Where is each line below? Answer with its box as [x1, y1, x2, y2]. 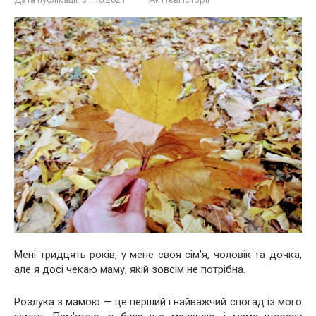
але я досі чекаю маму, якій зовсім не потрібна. [14, 263, 245, 276]
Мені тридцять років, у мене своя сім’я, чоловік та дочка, [14, 248, 302, 261]
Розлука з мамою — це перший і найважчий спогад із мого [14, 296, 302, 308]
